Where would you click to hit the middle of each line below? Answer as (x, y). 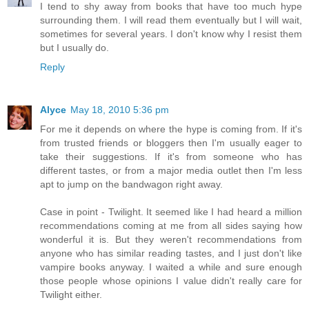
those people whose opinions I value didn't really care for (171, 280)
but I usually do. (74, 47)
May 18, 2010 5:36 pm (120, 109)
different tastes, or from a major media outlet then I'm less (171, 170)
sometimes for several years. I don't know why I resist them (171, 33)
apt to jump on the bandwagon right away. (131, 184)
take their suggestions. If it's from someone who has (171, 156)
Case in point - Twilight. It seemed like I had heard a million (171, 211)
